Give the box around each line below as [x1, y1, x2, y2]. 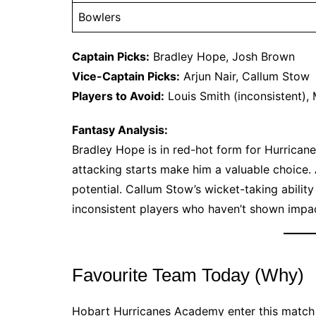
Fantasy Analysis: [72, 122, 168, 137]
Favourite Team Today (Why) [72, 264, 304, 286]
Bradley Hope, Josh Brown [150, 49, 295, 63]
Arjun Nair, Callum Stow [180, 68, 310, 83]
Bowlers [78, 9, 121, 24]
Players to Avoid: [72, 88, 164, 103]
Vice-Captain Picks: [72, 68, 180, 83]
